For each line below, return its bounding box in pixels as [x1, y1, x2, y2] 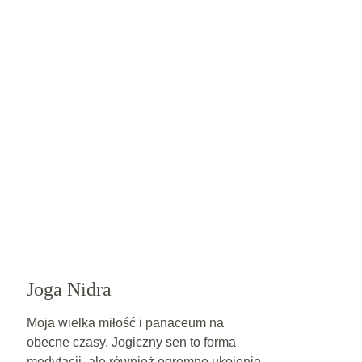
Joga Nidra [26, 279, 112, 300]
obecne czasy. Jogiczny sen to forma [26, 335, 239, 349]
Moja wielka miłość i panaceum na [26, 316, 227, 330]
